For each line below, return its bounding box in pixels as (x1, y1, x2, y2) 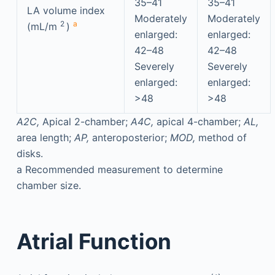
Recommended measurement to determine (21, 163, 223, 176)
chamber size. (16, 179, 81, 192)
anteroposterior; (91, 131, 170, 144)
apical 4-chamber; (156, 115, 244, 128)
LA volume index (26, 4, 105, 17)
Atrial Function (16, 228, 171, 255)
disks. (16, 147, 43, 160)
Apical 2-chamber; (42, 115, 131, 128)
